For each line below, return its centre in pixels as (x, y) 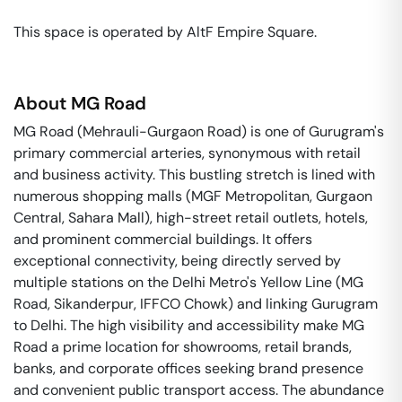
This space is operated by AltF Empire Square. (167, 32)
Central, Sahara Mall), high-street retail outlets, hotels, (191, 218)
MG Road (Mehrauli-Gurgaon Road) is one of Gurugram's (199, 131)
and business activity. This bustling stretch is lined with (194, 175)
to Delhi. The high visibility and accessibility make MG (189, 325)
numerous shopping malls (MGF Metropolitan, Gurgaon (193, 196)
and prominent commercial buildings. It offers (163, 239)
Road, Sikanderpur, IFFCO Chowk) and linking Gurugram (196, 304)
